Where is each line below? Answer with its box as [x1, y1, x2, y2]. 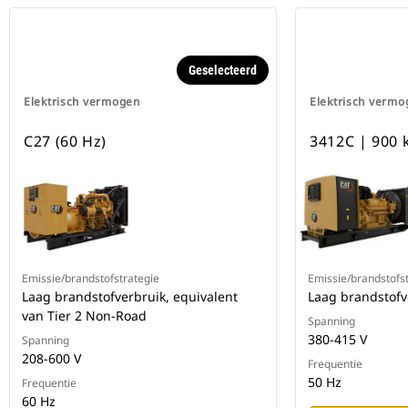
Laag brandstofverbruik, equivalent [22, 288, 238, 306]
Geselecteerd [189, 63, 257, 78]
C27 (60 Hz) [24, 131, 107, 152]
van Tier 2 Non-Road [22, 307, 147, 325]
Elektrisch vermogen [24, 94, 140, 110]
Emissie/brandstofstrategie [22, 270, 159, 287]
